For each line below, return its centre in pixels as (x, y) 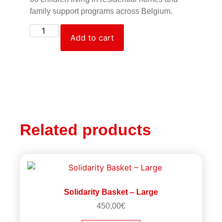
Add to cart (92, 38)
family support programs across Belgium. (101, 11)
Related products (85, 130)
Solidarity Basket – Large (111, 192)
